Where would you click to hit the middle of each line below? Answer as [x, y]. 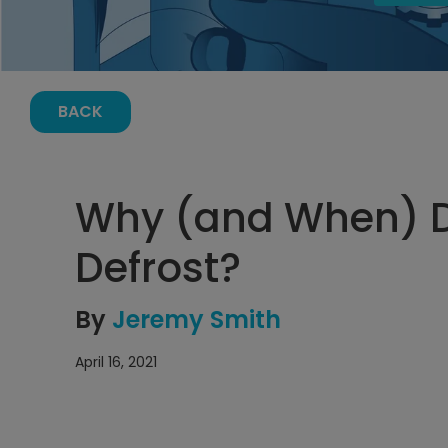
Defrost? [158, 268]
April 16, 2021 [116, 362]
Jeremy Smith [196, 319]
